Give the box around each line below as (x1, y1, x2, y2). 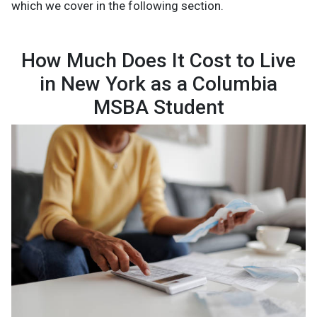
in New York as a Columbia (40, 71, 277, 96)
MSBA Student (93, 95, 224, 119)
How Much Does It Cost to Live (21, 48, 296, 72)
